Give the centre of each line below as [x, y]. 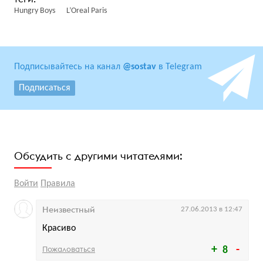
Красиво [59, 229]
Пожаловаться [69, 249]
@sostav [139, 67]
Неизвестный [69, 210]
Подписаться [45, 88]
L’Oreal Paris [87, 11]
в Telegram [179, 67]
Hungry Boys [35, 11]
